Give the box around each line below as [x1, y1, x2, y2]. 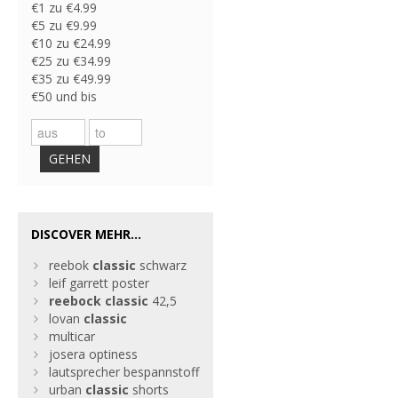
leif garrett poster [49, 275, 149, 291]
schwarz [136, 257, 187, 274]
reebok [49, 257, 92, 274]
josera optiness [49, 346, 138, 362]
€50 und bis [31, 88, 97, 105]
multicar [49, 328, 95, 345]
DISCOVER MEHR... [31, 226, 141, 243]
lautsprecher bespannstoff [49, 363, 199, 380]
